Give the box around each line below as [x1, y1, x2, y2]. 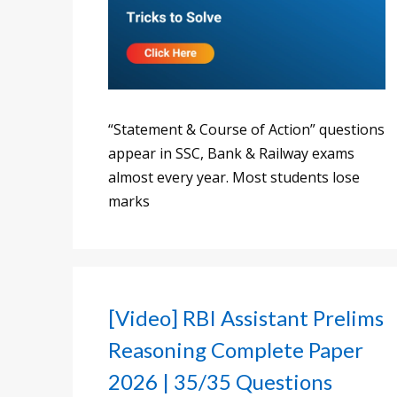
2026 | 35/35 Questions [108, 368, 332, 394]
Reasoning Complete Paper [108, 336, 363, 362]
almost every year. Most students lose [108, 167, 360, 187]
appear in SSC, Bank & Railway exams [108, 143, 354, 163]
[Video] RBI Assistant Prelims [108, 304, 384, 331]
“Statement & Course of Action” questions [108, 119, 385, 139]
